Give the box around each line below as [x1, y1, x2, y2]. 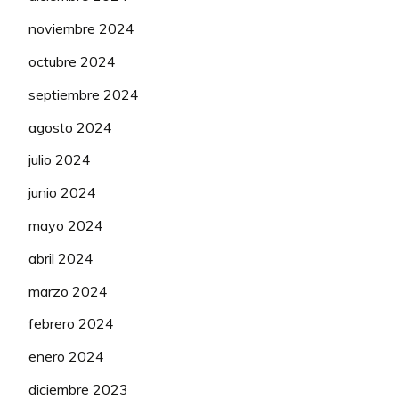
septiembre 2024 [28, 85, 139, 103]
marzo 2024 [28, 281, 108, 300]
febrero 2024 [28, 314, 114, 333]
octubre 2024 [28, 53, 116, 71]
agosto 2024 [28, 118, 112, 136]
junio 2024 [28, 183, 96, 202]
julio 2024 [28, 151, 91, 169]
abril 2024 [28, 248, 94, 267]
